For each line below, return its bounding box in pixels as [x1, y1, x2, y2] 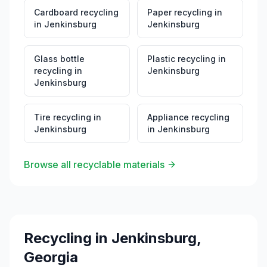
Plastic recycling [147, 54, 216, 64]
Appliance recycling [147, 112, 229, 122]
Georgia [24, 249, 78, 266]
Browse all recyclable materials [24, 159, 164, 170]
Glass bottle [34, 54, 85, 64]
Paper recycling [147, 7, 212, 17]
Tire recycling [34, 112, 91, 122]
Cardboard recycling [34, 7, 119, 17]
